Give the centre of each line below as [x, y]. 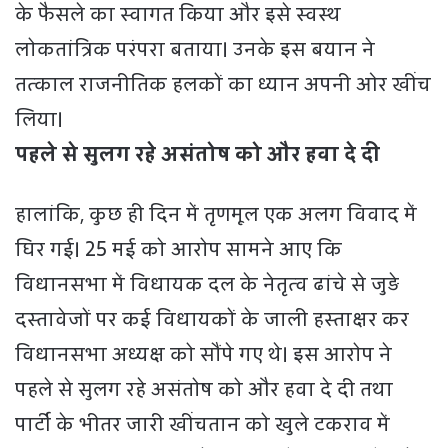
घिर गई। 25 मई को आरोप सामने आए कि [178, 249]
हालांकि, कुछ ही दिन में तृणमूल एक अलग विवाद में [216, 214]
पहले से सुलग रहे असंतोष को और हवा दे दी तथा [204, 389]
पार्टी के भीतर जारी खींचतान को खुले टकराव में [202, 424]
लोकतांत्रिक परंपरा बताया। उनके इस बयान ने [195, 49]
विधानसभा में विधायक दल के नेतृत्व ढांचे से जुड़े [207, 284]
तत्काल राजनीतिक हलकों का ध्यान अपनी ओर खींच [223, 84]
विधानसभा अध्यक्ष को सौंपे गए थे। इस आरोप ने [203, 354]
